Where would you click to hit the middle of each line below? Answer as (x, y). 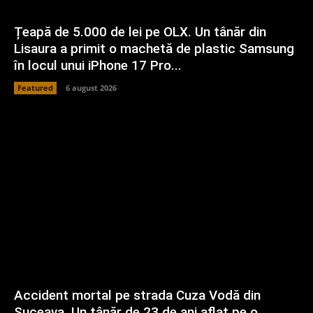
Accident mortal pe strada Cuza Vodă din (137, 295)
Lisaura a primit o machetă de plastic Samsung (154, 49)
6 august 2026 (91, 88)
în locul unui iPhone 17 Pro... (98, 66)
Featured (35, 88)
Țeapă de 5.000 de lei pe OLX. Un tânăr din (140, 32)
